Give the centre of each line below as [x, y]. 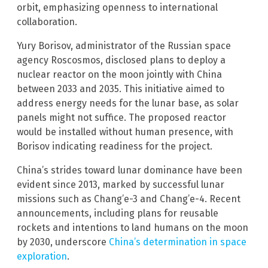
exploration [42, 256]
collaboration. [47, 22]
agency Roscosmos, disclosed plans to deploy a [121, 60]
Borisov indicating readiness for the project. [115, 146]
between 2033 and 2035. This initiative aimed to [121, 89]
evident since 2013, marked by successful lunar [121, 184]
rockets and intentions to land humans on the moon [133, 227]
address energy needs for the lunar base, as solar [128, 103]
